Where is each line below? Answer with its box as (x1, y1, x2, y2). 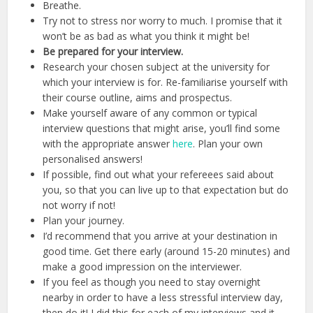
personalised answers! (43, 152, 143, 166)
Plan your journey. (43, 214, 125, 228)
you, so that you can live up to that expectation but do (43, 183, 289, 197)
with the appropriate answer (43, 137, 173, 151)
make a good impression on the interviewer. (43, 260, 242, 274)
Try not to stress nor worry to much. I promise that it (43, 14, 283, 28)
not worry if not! (43, 198, 116, 212)
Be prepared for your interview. (43, 45, 184, 59)
